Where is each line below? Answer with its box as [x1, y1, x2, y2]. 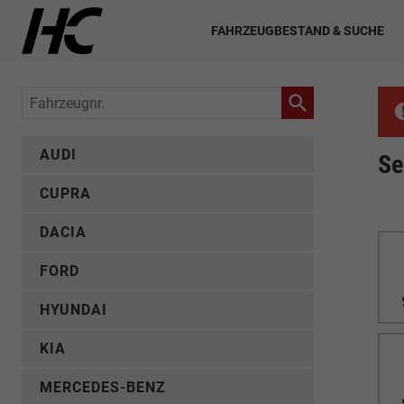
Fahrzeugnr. [22, 90, 100, 107]
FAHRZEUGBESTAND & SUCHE [211, 23, 384, 38]
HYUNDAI [40, 301, 107, 318]
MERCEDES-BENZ [40, 379, 166, 396]
